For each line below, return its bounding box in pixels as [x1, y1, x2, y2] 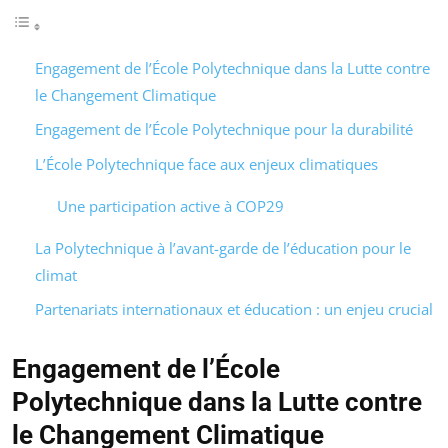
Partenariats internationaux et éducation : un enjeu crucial [34, 299, 433, 320]
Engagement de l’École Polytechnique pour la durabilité [34, 119, 413, 140]
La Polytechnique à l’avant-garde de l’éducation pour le [34, 237, 411, 258]
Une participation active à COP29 [57, 195, 284, 216]
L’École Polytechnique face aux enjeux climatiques [34, 153, 378, 174]
